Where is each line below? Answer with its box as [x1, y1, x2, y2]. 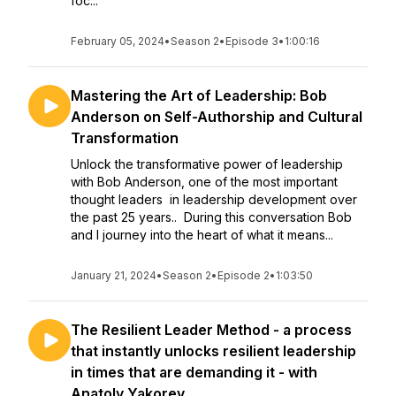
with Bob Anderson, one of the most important [71, 174, 338, 189]
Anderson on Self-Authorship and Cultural [71, 108, 362, 126]
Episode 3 [225, 34, 278, 48]
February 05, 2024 [71, 34, 164, 48]
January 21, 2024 [71, 269, 156, 282]
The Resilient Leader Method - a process [71, 321, 352, 339]
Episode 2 [217, 269, 270, 282]
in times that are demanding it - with [71, 363, 317, 381]
